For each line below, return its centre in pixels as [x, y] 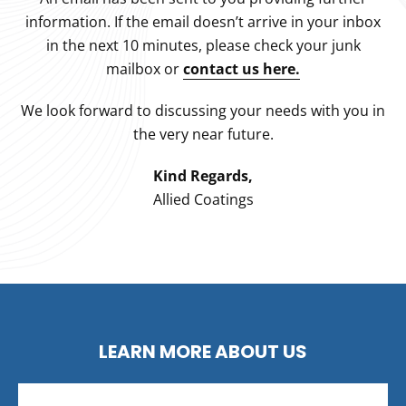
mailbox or [145, 68]
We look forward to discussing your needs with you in [203, 110]
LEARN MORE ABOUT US [203, 351]
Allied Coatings [203, 199]
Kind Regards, [203, 175]
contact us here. [242, 68]
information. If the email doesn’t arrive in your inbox [203, 21]
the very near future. [203, 134]
